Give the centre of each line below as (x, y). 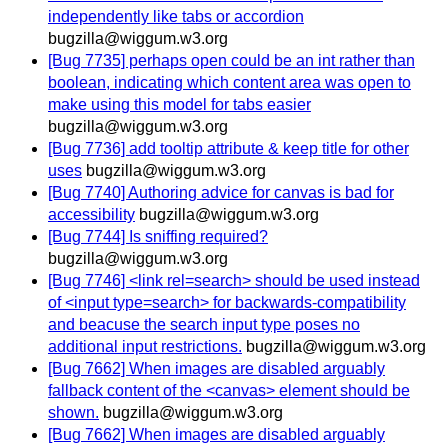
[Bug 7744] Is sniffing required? (158, 237)
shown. (73, 413)
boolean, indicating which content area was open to (229, 83)
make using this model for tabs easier (179, 105)
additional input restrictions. (145, 347)
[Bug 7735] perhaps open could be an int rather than (231, 61)
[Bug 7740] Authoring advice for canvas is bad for (221, 193)
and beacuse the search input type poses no (204, 325)
